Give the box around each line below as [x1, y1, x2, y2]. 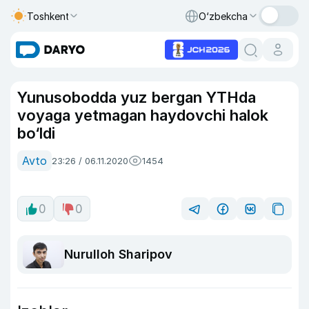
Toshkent [27, 10, 70, 22]
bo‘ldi [17, 124, 55, 142]
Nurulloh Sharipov [64, 247, 172, 262]
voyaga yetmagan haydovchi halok [17, 106, 268, 124]
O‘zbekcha [199, 10, 248, 22]
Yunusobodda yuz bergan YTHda [17, 88, 256, 106]
